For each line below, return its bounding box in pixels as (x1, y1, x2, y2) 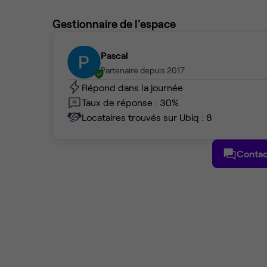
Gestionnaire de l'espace (52, 17, 176, 30)
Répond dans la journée (82, 81, 183, 93)
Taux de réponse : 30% (82, 96, 179, 108)
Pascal (101, 49, 128, 61)
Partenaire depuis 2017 (101, 65, 185, 75)
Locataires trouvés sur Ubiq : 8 (82, 111, 212, 123)
